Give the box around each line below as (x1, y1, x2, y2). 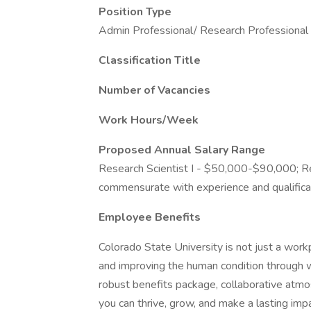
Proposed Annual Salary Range (99, 142, 265, 158)
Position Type (99, 4, 171, 19)
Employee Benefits (99, 210, 201, 225)
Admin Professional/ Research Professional (99, 23, 308, 38)
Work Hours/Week (99, 112, 199, 128)
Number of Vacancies (99, 83, 210, 98)
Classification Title (99, 53, 201, 68)
